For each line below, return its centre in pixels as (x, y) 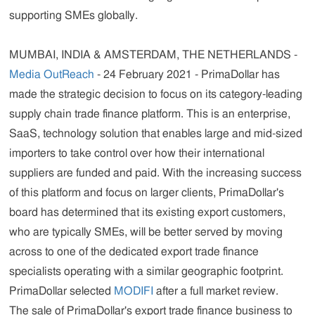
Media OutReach (52, 74)
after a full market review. (216, 291)
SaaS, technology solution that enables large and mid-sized (156, 133)
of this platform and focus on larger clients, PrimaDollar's (147, 192)
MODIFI (134, 291)
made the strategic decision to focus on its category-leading (156, 94)
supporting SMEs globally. (74, 15)
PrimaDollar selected (62, 291)
